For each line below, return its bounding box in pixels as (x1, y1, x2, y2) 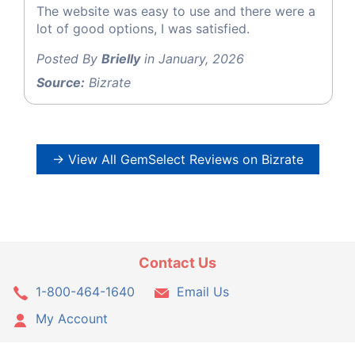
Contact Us (139, 254, 216, 271)
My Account (35, 310, 108, 326)
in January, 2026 (140, 50, 244, 67)
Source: (36, 74, 85, 90)
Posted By (36, 50, 101, 67)
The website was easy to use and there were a (36, 2, 315, 19)
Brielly (101, 50, 140, 67)
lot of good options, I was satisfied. (36, 20, 250, 36)
